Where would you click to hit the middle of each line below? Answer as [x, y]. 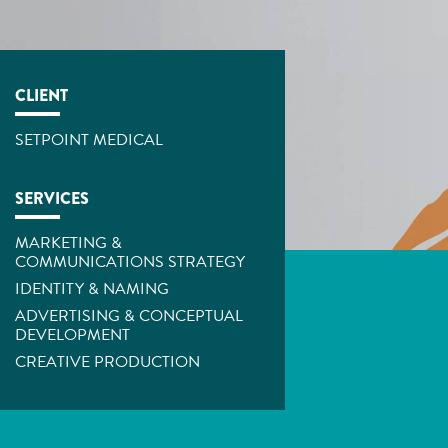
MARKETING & [68, 243]
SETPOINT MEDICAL [89, 140]
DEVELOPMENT [72, 335]
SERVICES [52, 198]
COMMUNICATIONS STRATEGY [130, 262]
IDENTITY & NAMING [92, 289]
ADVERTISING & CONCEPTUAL [129, 316]
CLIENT [41, 95]
